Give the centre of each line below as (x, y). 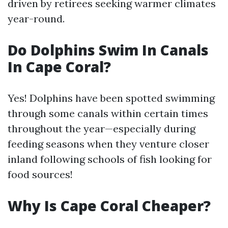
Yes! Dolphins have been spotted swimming (111, 98)
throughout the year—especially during (102, 129)
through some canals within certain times (108, 113)
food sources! (40, 174)
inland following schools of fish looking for (110, 159)
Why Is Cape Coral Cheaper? (109, 206)
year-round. (36, 19)
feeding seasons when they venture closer (108, 144)
